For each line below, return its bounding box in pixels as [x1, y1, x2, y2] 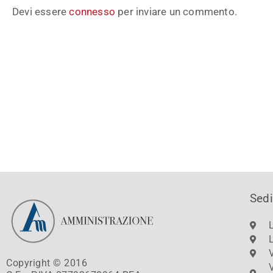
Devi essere [12, 5, 69, 18]
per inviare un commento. [115, 5, 238, 18]
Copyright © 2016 [6, 257, 87, 269]
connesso [69, 5, 116, 18]
